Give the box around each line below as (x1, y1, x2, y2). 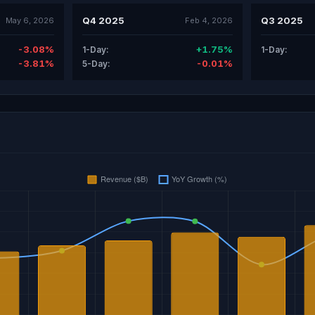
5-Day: (82, 58, 110, 69)
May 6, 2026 (5, 15, 54, 25)
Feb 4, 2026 (185, 15, 233, 25)
